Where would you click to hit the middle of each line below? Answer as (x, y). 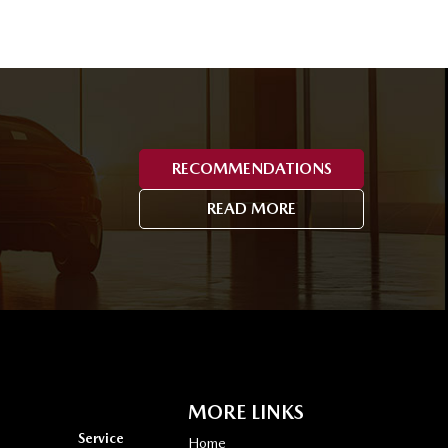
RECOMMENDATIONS (251, 168)
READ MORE (251, 208)
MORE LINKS (246, 411)
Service (101, 437)
